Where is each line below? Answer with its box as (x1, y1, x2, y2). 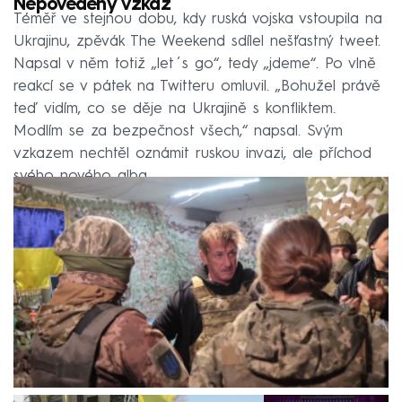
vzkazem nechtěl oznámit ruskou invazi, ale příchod (13, 145, 371, 162)
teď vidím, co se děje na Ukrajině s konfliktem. (13, 100, 336, 117)
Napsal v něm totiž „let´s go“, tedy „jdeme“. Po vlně (13, 56, 376, 72)
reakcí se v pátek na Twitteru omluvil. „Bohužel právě (13, 78, 380, 94)
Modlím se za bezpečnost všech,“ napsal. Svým (13, 123, 343, 139)
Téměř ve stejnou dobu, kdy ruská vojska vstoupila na (13, 11, 382, 27)
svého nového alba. (13, 168, 150, 184)
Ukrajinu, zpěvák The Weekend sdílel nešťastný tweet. (13, 33, 380, 49)
